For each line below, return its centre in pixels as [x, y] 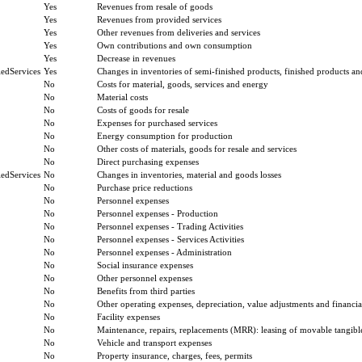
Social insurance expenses [145, 265]
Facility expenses [128, 316]
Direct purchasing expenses [148, 161]
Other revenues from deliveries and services [179, 32]
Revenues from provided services [159, 19]
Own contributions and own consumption [175, 45]
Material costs [122, 97]
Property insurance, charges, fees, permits [175, 355]
